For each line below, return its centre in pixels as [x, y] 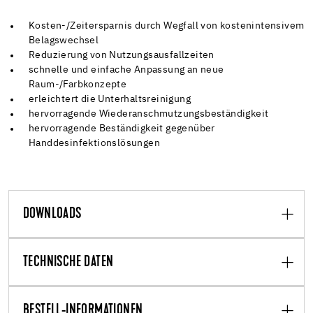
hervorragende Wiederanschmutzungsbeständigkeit [149, 114]
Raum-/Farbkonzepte [78, 84]
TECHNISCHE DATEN [68, 262]
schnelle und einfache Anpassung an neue [126, 70]
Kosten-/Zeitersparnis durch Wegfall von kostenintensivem [167, 26]
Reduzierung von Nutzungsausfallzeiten [122, 55]
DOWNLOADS [52, 214]
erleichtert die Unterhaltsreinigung [110, 99]
